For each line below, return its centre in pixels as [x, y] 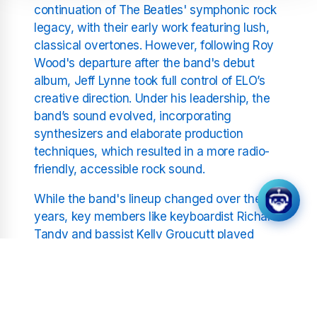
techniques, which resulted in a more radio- [152, 151]
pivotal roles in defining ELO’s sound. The [145, 252]
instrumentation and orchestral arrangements [158, 287]
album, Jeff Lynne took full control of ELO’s [150, 80]
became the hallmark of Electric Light [136, 305]
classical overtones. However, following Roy [154, 45]
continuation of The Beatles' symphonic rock [156, 10]
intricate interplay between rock [121, 269]
